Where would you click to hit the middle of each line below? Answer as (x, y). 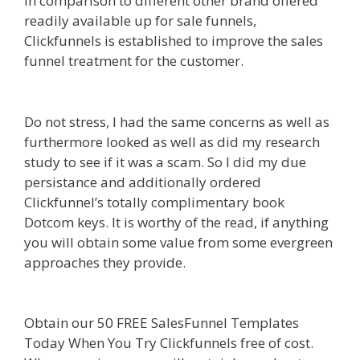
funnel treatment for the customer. (135, 61)
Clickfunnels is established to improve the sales (174, 41)
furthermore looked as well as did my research (172, 141)
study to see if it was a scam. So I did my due (165, 162)
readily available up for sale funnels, (140, 21)
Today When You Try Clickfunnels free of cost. (169, 343)
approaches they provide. (106, 262)
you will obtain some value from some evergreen (178, 242)
